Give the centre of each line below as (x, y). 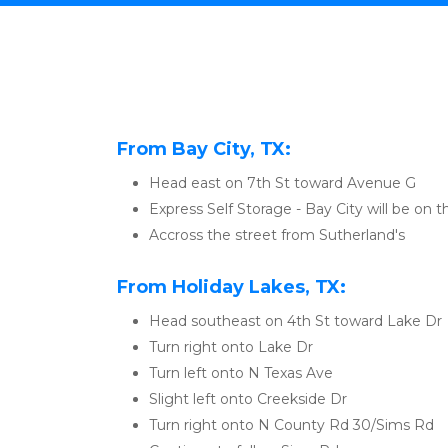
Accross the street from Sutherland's (277, 235)
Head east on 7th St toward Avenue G (282, 183)
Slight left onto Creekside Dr (248, 399)
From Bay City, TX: (204, 149)
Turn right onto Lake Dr (231, 347)
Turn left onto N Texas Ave (241, 373)
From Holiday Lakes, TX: (231, 287)
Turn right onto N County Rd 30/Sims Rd (291, 425)
